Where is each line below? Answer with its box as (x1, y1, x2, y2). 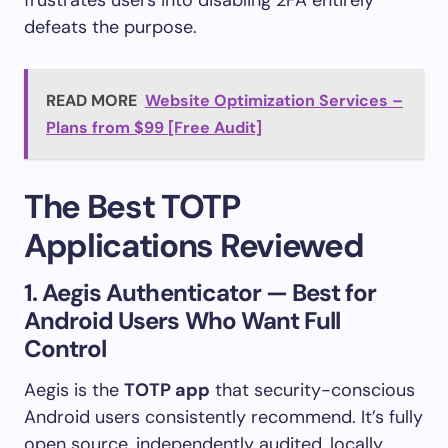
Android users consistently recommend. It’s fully (24, 404, 423, 429)
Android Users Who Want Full (24, 304, 341, 336)
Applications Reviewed (24, 223, 364, 267)
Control (24, 332, 107, 364)
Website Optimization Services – (145, 89, 403, 111)
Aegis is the (24, 377, 124, 402)
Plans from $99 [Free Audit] (46, 116, 262, 138)
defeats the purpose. (24, 14, 197, 39)
